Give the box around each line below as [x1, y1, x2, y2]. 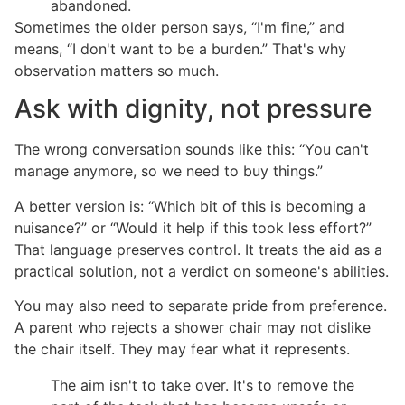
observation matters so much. [14, 61, 219, 80]
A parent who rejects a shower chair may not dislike [14, 317, 371, 336]
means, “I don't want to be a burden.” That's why [14, 39, 346, 58]
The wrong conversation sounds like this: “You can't [14, 140, 369, 159]
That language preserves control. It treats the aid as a [14, 240, 382, 259]
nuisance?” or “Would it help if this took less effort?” [14, 218, 372, 237]
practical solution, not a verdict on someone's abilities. [14, 261, 389, 280]
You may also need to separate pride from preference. [14, 296, 387, 315]
